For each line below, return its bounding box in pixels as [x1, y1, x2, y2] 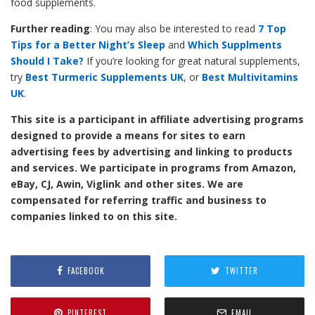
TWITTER [225, 265, 258, 277]
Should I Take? [11, 53, 84, 67]
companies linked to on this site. [11, 209, 177, 223]
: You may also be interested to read [90, 21, 258, 35]
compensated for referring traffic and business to [11, 193, 266, 207]
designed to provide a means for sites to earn [11, 128, 245, 142]
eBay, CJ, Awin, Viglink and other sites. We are [11, 176, 243, 191]
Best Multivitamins [202, 70, 298, 84]
